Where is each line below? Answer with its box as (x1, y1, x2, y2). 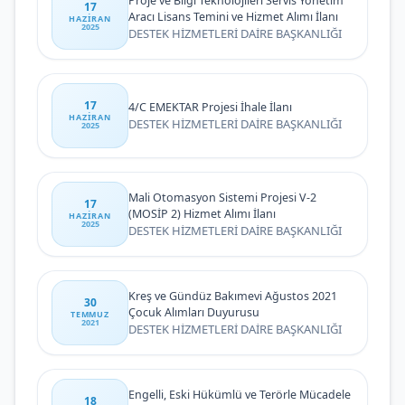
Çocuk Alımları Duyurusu (128, 304, 259, 320)
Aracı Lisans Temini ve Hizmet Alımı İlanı (128, 8, 338, 24)
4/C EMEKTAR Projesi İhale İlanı (128, 99, 292, 115)
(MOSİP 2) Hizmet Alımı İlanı (128, 205, 276, 221)
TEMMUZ (71, 308, 109, 320)
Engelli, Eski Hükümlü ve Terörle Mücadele (128, 386, 351, 402)
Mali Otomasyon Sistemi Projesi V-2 (128, 189, 316, 205)
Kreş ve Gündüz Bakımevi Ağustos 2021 (128, 287, 337, 304)
